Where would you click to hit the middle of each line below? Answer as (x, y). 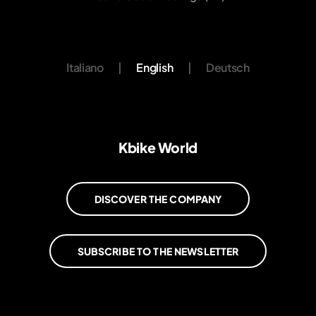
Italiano (85, 68)
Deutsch (228, 68)
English (155, 68)
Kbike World (158, 148)
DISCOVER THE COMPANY (158, 199)
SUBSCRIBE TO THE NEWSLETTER (158, 251)
